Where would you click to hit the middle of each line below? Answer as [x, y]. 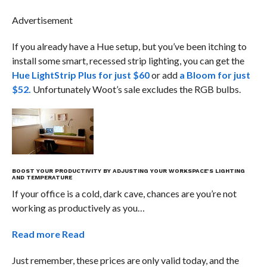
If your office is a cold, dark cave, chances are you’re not [124, 193]
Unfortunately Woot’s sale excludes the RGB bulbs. [136, 89]
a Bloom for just [214, 74]
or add [163, 74]
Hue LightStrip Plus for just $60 [80, 74]
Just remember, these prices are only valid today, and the [125, 260]
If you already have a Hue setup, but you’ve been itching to [129, 46]
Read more [37, 234]
